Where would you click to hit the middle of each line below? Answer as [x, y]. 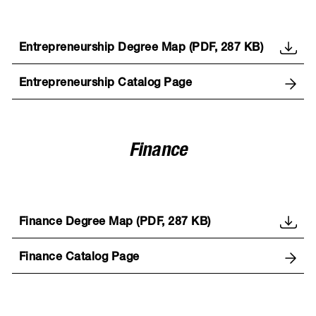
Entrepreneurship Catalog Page [105, 84]
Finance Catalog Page [79, 258]
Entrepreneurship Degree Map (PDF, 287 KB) [141, 48]
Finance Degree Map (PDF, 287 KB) [115, 223]
